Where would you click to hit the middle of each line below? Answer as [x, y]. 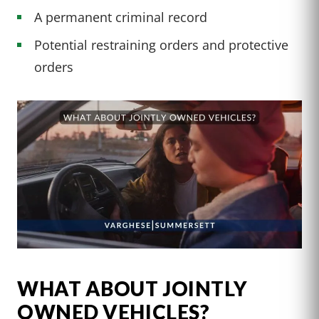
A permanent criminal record [121, 17]
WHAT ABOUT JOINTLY [132, 289]
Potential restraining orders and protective [161, 45]
